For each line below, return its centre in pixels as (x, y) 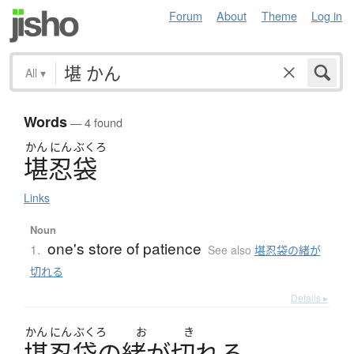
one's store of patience (124, 248)
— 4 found (95, 122)
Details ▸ (309, 298)
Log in (327, 15)
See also (231, 250)
